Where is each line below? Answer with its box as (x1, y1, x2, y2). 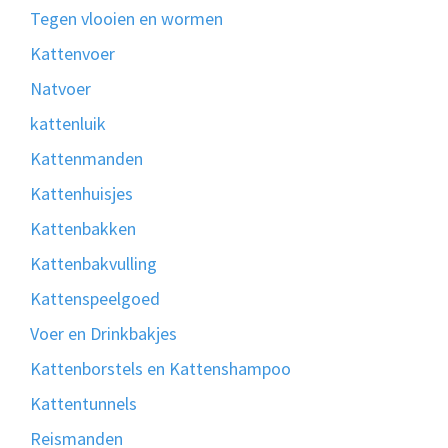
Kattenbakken (30, 217, 136, 241)
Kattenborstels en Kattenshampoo (30, 357, 291, 381)
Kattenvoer (30, 42, 115, 66)
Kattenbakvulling (30, 252, 157, 276)
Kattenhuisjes (30, 182, 133, 206)
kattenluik (30, 112, 106, 136)
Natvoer (30, 77, 91, 101)
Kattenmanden (30, 147, 143, 171)
